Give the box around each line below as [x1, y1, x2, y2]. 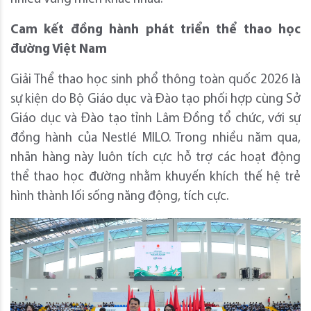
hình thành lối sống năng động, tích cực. [10, 190, 228, 203]
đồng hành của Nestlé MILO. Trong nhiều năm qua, [10, 131, 301, 145]
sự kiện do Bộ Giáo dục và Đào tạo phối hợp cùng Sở [10, 92, 301, 106]
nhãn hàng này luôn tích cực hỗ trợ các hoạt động [10, 151, 301, 165]
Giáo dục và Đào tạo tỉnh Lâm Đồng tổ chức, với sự [10, 112, 301, 126]
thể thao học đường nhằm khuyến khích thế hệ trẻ [10, 170, 301, 184]
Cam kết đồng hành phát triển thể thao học [10, 23, 301, 37]
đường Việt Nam [10, 42, 107, 56]
